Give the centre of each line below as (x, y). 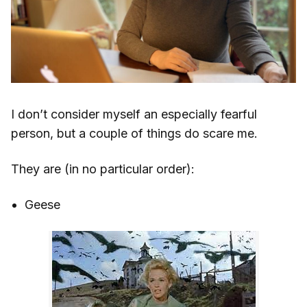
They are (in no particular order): (103, 169)
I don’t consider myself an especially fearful (134, 114)
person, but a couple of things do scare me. (134, 134)
